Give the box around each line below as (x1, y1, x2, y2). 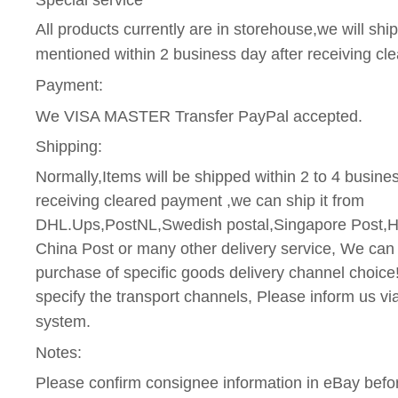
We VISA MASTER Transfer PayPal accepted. (36, 107, 362, 125)
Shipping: (36, 138, 102, 156)
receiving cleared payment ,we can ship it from (36, 191, 364, 210)
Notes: (36, 343, 82, 362)
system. (36, 312, 91, 330)
